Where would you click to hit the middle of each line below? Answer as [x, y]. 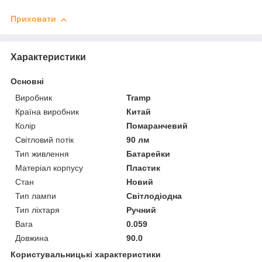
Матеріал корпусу [49, 168]
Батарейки [149, 154]
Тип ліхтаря [37, 210]
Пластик [144, 168]
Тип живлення [42, 154]
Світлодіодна [154, 196]
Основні [27, 81]
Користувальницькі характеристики [86, 254]
